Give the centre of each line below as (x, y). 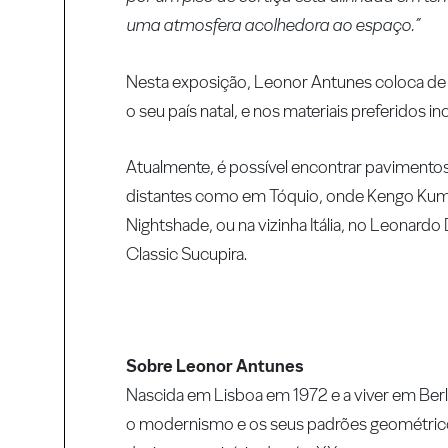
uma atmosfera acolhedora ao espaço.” (273, 25)
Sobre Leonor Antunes (215, 366)
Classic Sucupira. (187, 253)
